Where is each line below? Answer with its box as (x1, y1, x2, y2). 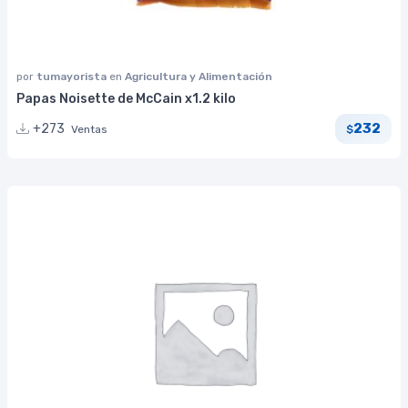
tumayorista (36, 69, 109, 83)
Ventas (71, 122, 107, 136)
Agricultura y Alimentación (125, 69, 272, 83)
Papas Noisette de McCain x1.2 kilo (16, 90, 236, 107)
